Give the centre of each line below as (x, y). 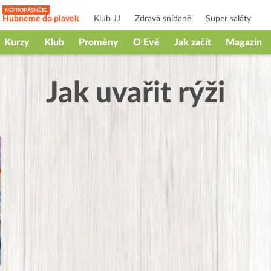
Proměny (99, 42)
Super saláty (228, 19)
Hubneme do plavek (41, 19)
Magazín (244, 42)
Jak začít (193, 42)
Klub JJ (107, 19)
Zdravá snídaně (163, 19)
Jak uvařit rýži (135, 93)
